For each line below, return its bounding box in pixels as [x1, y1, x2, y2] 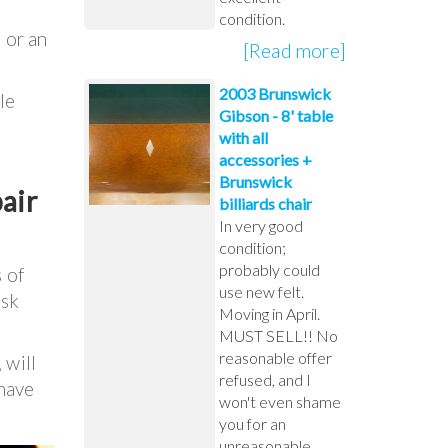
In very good [218, 215, 303, 235]
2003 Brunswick [218, 83, 331, 103]
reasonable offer [218, 347, 332, 367]
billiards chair [218, 193, 312, 213]
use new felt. [218, 281, 304, 301]
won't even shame [218, 391, 341, 411]
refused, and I [218, 369, 311, 389]
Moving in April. [218, 303, 320, 323]
